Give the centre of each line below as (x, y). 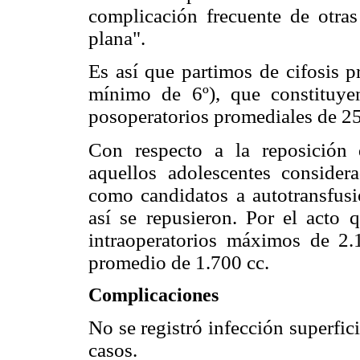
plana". (117, 39)
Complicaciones (153, 295)
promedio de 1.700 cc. (179, 262)
